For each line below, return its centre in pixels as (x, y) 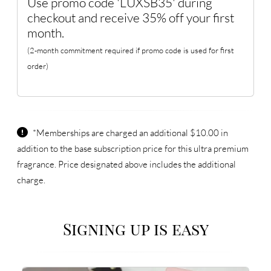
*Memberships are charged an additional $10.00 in (130, 133)
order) (38, 66)
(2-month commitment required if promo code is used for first (131, 51)
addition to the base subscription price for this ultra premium (133, 149)
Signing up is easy (135, 229)
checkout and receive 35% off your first (131, 18)
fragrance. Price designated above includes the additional (126, 165)
